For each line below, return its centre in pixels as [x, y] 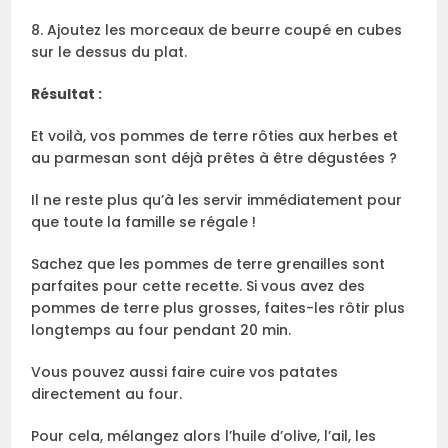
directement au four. [107, 394]
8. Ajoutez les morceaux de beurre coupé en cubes [217, 30]
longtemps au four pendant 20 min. [161, 330]
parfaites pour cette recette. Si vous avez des [198, 286]
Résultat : [67, 94]
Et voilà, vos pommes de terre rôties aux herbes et [215, 136]
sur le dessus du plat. [109, 52]
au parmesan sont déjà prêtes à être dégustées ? [214, 158]
